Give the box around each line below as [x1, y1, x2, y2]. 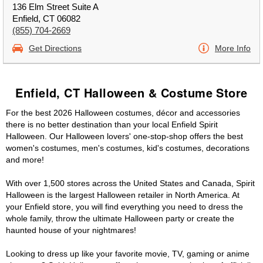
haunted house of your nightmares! [6, 225, 136, 235]
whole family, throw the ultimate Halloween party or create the [6, 214, 234, 223]
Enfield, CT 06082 [12, 14, 80, 23]
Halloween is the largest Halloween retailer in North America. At [6, 190, 240, 200]
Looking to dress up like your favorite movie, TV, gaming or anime [6, 249, 249, 258]
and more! [6, 155, 44, 164]
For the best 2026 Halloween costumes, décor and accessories [6, 108, 240, 117]
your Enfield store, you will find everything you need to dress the [6, 202, 243, 211]
